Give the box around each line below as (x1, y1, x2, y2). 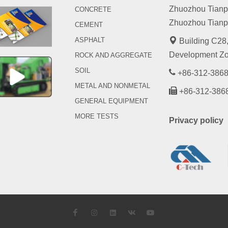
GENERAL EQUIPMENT (74, 97, 148, 105)
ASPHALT (74, 36, 105, 44)
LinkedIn (112, 208, 140, 216)
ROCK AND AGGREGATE (74, 51, 152, 59)
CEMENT (74, 21, 103, 28)
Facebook (74, 208, 107, 216)
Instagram (93, 208, 126, 216)
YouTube (150, 208, 179, 216)
